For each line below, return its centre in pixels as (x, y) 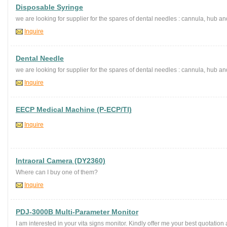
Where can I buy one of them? (57, 172)
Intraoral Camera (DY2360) (61, 161)
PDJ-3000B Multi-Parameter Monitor (77, 212)
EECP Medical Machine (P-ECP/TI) (74, 109)
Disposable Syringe (49, 7)
